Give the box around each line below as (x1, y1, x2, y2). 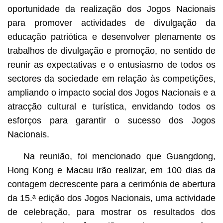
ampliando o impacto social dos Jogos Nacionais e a (7, 87, 216, 98)
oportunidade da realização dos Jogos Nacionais (7, 3, 216, 14)
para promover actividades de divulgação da (7, 17, 216, 28)
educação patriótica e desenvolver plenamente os (7, 31, 216, 42)
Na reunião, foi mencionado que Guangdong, (23, 151, 216, 161)
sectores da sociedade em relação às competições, (7, 73, 216, 84)
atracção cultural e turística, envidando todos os (7, 101, 216, 111)
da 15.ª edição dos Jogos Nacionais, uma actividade (7, 193, 216, 203)
